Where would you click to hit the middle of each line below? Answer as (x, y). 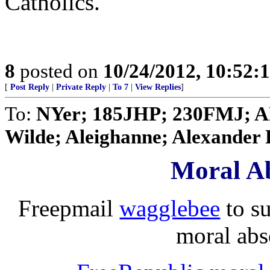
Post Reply (30, 87)
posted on (59, 71)
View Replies (158, 87)
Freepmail (69, 208)
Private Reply (81, 87)
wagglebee (170, 208)
